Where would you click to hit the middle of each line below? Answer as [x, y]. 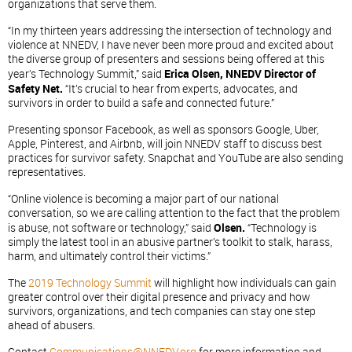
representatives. [47, 172]
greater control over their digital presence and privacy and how [159, 297]
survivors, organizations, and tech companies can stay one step [162, 312]
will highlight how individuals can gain [244, 283]
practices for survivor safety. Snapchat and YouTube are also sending [176, 158]
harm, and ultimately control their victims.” [109, 257]
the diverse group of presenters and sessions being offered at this [166, 59]
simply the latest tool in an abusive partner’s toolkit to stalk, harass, [170, 242]
